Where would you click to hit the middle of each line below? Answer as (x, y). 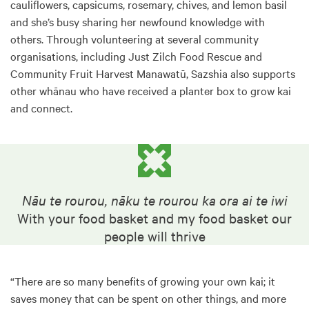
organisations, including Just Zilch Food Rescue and (136, 56)
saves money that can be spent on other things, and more (148, 298)
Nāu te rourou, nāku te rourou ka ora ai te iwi (154, 200)
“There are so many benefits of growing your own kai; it (143, 281)
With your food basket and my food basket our (154, 218)
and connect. (41, 108)
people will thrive (154, 236)
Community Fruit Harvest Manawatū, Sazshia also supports (153, 73)
